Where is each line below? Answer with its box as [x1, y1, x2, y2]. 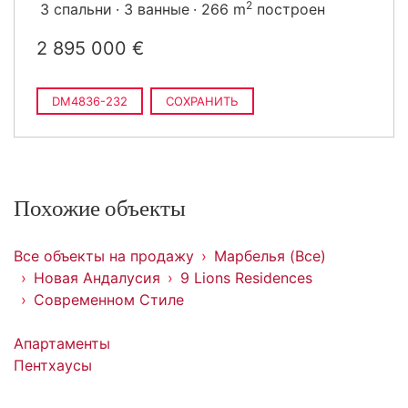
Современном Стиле [34, 291, 184, 309]
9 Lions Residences [180, 269, 312, 287]
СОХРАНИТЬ [166, 94, 239, 108]
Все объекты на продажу [14, 247, 194, 265]
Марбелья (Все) [214, 247, 326, 265]
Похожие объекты [14, 198, 186, 220]
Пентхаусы [14, 356, 92, 374]
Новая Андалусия [34, 269, 160, 287]
